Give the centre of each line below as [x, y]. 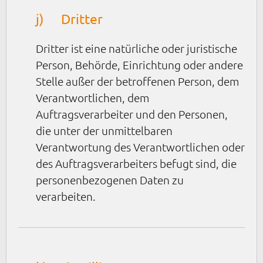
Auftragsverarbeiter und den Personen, [132, 114]
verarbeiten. [66, 196]
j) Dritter [69, 19]
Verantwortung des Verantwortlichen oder [140, 147]
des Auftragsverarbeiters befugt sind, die [136, 163]
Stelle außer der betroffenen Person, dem [137, 81]
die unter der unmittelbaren [104, 131]
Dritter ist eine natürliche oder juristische [136, 48]
